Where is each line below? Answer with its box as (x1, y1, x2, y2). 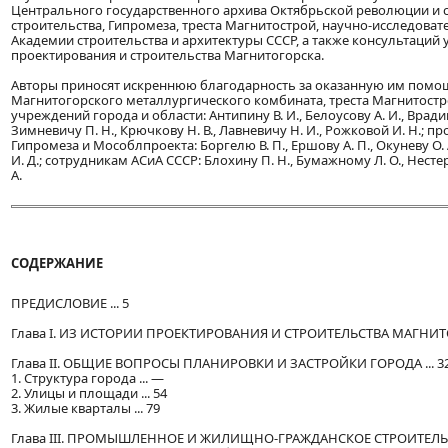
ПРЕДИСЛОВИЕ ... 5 (11, 294, 129, 313)
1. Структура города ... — (11, 369, 164, 388)
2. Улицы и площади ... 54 (11, 384, 167, 403)
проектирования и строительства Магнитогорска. (11, 46, 324, 65)
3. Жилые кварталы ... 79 (11, 399, 160, 418)
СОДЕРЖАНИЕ (11, 254, 103, 273)
